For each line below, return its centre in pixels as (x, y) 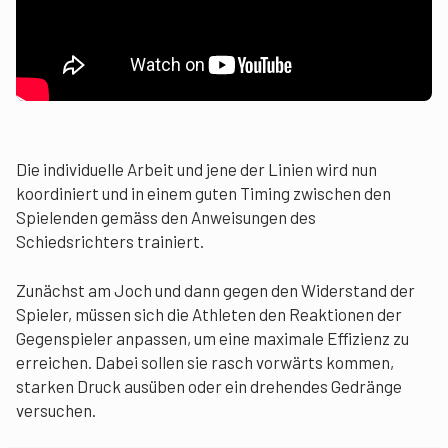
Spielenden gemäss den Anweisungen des (166, 216)
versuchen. (56, 409)
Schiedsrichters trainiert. (110, 240)
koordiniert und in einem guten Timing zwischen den (203, 192)
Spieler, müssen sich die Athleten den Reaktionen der (209, 313)
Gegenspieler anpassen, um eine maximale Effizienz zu (212, 337)
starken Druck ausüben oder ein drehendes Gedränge (209, 385)
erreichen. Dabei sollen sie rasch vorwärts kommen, (205, 361)
